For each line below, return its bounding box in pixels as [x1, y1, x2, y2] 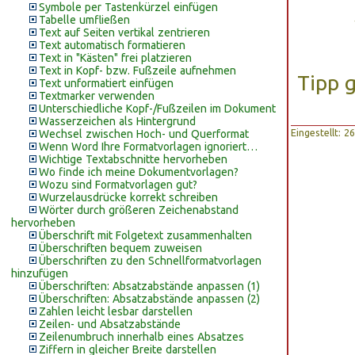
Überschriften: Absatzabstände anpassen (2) [39, 292, 260, 305]
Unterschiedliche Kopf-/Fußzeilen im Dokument [39, 102, 276, 115]
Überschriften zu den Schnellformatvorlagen [39, 254, 261, 267]
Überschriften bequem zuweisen [39, 242, 202, 254]
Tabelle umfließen [39, 13, 130, 26]
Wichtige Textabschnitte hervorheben [39, 153, 227, 166]
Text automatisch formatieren [39, 39, 185, 52]
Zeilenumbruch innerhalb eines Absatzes [39, 330, 244, 343]
